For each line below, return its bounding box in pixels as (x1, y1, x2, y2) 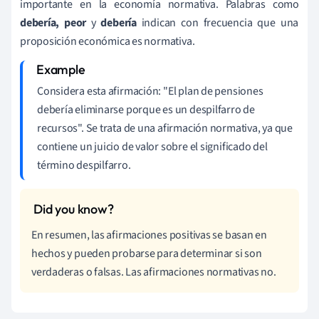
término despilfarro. (37, 157, 131, 173)
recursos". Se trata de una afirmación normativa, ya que (37, 120, 293, 136)
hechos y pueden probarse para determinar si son (31, 245, 262, 261)
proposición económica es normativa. (20, 33, 195, 49)
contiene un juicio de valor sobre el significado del (37, 138, 268, 155)
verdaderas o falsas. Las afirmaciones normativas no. (31, 263, 276, 280)
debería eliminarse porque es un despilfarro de (37, 101, 255, 117)
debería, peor (20, 14, 87, 31)
